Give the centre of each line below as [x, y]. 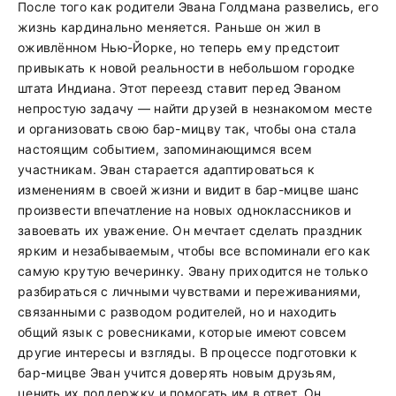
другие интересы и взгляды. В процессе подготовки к [187, 352]
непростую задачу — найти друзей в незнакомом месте [195, 108]
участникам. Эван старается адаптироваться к [167, 169]
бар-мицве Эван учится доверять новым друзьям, [177, 373]
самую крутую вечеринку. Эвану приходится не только [193, 271]
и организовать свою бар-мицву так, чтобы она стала [187, 129]
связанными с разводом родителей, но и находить [177, 312]
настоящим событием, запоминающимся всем [165, 149]
